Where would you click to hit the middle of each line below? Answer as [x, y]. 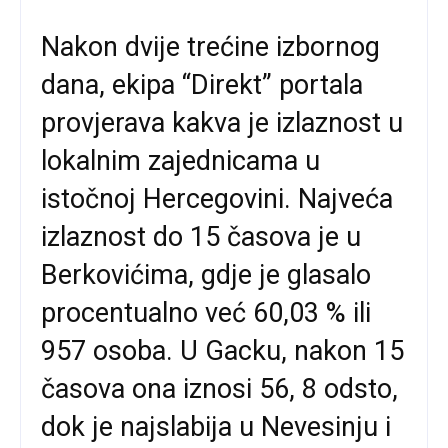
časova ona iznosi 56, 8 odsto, [219, 388]
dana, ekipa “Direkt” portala [202, 84]
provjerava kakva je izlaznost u [222, 122]
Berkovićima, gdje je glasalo [206, 274]
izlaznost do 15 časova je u [201, 236]
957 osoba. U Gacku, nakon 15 [222, 350]
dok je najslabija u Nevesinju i [216, 426]
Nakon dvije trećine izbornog [210, 46]
